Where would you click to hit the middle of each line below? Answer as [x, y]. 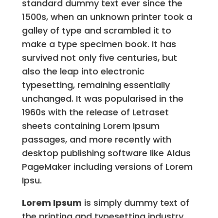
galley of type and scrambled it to [96, 30]
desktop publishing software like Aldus [106, 153]
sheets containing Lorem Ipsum [91, 126]
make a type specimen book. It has [99, 44]
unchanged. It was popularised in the [102, 98]
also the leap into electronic [83, 71]
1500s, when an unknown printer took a [107, 17]
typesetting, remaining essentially [96, 85]
